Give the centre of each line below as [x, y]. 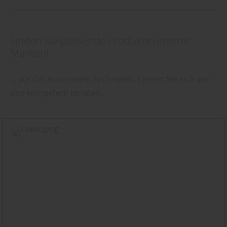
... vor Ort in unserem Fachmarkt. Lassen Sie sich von [110, 79]
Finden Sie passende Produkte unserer [100, 41]
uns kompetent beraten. [56, 92]
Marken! [29, 53]
